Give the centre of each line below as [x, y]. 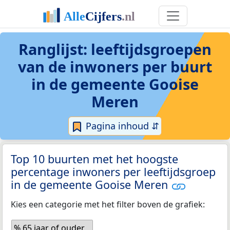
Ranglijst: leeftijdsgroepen [115, 49]
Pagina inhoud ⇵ [121, 126]
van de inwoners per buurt [115, 66]
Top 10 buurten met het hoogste [94, 159]
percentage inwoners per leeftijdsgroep [113, 172]
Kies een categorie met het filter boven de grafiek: [108, 204]
